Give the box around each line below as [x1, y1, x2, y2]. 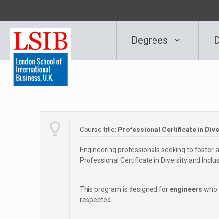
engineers [170, 185, 202, 193]
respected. [80, 196, 112, 204]
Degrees [131, 34, 170, 46]
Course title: [80, 126, 118, 133]
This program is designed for [80, 185, 170, 193]
